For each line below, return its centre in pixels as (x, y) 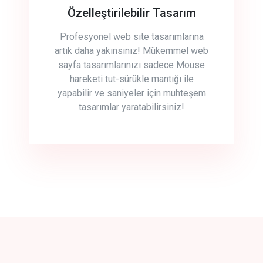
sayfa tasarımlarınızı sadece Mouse (131, 65)
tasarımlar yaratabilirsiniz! (131, 107)
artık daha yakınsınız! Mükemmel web (131, 51)
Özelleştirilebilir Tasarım (131, 13)
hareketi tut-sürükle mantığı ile (131, 79)
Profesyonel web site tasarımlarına (131, 37)
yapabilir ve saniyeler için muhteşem (131, 93)
